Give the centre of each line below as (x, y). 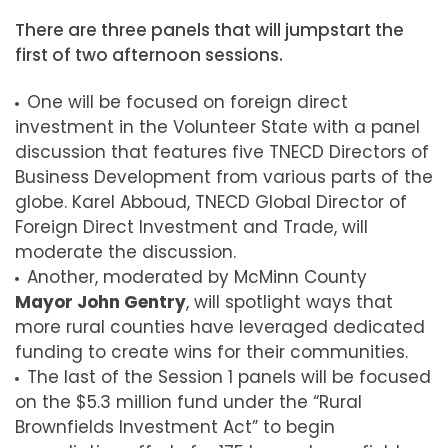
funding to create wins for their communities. (211, 352)
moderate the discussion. (125, 252)
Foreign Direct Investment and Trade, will (191, 227)
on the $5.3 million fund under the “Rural (188, 402)
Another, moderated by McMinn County (197, 277)
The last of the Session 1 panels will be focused (229, 377)
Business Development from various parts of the (224, 177)
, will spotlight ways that (289, 302)
